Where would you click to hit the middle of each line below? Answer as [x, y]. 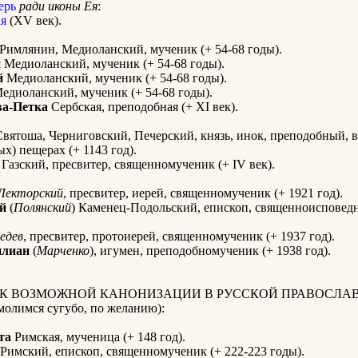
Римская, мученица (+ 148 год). [98, 337]
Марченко [63, 251]
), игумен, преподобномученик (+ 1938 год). [210, 251]
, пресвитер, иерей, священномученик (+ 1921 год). [203, 193]
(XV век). [34, 21]
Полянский [42, 208]
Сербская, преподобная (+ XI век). [143, 107]
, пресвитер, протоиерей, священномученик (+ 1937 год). [179, 237]
